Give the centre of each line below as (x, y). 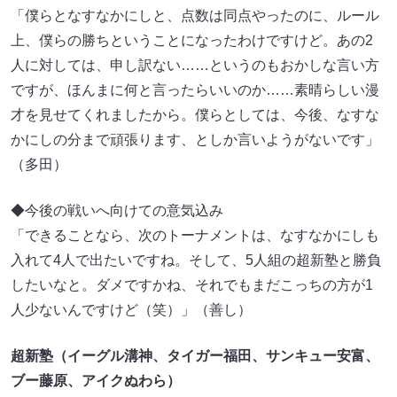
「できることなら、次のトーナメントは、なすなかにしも (195, 236)
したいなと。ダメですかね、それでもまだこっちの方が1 (192, 285)
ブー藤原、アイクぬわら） (96, 381)
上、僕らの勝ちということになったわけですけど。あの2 (192, 41)
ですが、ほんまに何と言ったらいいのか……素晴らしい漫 (195, 90)
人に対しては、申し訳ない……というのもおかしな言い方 (195, 66)
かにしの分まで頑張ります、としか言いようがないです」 (195, 140)
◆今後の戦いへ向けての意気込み (117, 211)
